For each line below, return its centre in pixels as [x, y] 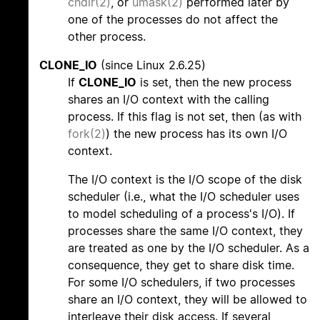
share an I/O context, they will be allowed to [187, 300]
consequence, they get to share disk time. [181, 265]
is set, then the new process [214, 82]
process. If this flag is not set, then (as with [185, 117]
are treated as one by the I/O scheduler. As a [189, 248]
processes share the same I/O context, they [185, 231]
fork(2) [87, 134]
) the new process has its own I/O [196, 134]
